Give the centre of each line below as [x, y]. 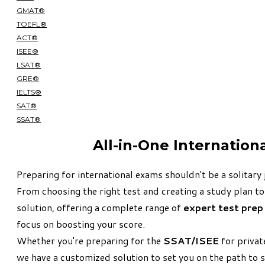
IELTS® [29, 92]
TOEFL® [32, 24]
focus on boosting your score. [81, 224]
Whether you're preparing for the [90, 240]
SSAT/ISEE [191, 240]
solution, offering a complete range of [100, 207]
